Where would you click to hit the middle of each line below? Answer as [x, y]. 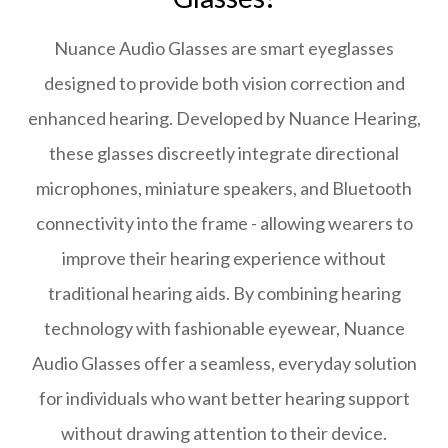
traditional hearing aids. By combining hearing [224, 293]
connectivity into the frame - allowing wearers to [224, 223]
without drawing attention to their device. [224, 433]
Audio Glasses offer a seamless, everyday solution [224, 363]
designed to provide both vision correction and [224, 83]
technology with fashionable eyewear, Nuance [224, 328]
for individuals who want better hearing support [224, 398]
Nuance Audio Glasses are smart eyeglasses [224, 48]
